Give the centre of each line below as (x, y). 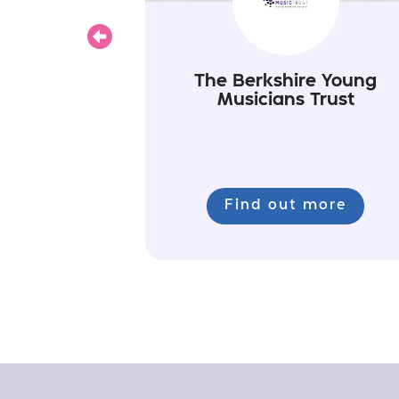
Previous (132, 46)
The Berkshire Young (286, 81)
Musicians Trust (285, 100)
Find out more (286, 205)
